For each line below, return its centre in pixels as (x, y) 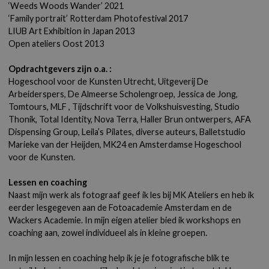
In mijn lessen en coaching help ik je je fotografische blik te (119, 258)
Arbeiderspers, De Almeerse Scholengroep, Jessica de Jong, (123, 94)
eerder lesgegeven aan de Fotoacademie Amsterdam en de (120, 207)
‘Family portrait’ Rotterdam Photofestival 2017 (98, 18)
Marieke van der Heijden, (56, 144)
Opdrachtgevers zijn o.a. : (60, 69)
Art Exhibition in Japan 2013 (82, 31)
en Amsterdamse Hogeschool (184, 144)
